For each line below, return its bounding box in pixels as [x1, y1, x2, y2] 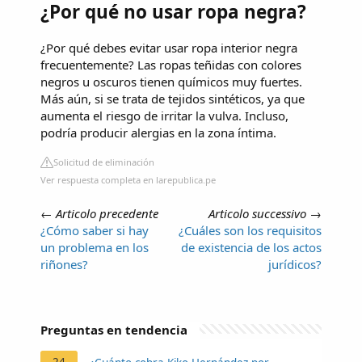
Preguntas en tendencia [40, 321, 187, 338]
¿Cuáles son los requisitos [179, 221, 322, 238]
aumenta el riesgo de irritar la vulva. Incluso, [40, 107, 288, 124]
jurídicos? [268, 255, 322, 272]
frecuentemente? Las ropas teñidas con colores [40, 56, 301, 73]
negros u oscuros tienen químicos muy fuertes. [40, 73, 302, 90]
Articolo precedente [56, 204, 158, 221]
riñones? [40, 255, 88, 272]
